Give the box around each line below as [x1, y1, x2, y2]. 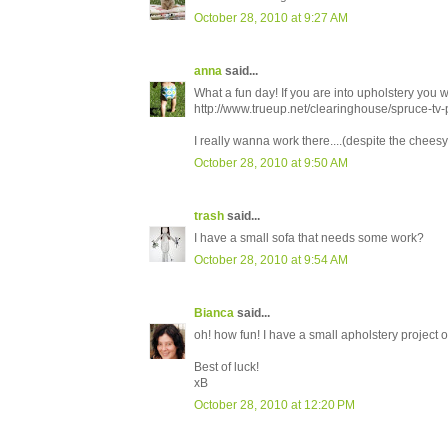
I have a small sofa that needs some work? [194, 231, 424, 246]
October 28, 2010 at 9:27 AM [194, 11, 348, 26]
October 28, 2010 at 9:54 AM [194, 253, 348, 268]
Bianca [194, 306, 234, 321]
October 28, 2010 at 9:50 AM [194, 156, 348, 171]
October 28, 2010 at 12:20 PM [194, 398, 355, 413]
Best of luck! [194, 360, 259, 375]
